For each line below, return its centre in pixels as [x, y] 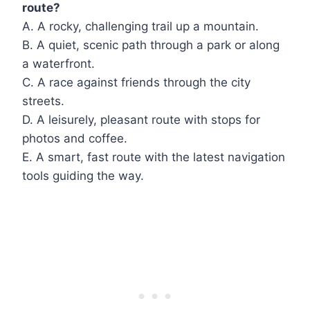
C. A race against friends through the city [136, 82]
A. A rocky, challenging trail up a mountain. [140, 26]
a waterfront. [58, 63]
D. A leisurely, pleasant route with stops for [141, 119]
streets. [43, 101]
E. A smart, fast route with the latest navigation [154, 157]
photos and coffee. [75, 138]
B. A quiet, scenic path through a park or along [151, 45]
